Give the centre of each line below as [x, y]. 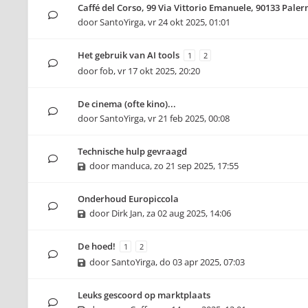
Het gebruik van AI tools [129, 55]
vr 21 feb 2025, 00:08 [189, 118]
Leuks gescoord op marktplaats [144, 295]
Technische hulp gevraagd [132, 151]
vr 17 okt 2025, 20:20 [159, 71]
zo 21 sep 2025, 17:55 [196, 166]
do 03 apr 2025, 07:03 [202, 262]
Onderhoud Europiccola [128, 199]
